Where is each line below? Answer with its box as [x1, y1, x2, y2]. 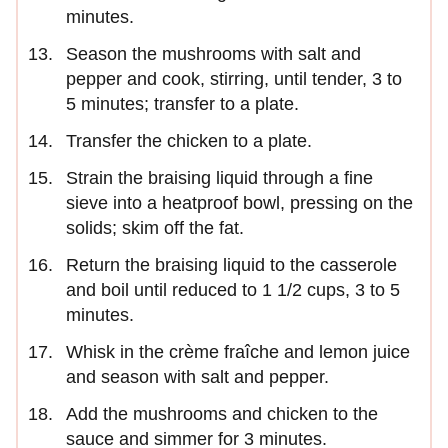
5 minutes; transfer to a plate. [66, 94, 299, 115]
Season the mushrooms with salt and [66, 44, 361, 65]
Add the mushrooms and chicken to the [66, 404, 378, 425]
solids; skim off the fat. [66, 218, 244, 239]
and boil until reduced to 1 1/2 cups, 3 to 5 [66, 280, 400, 301]
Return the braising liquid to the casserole [66, 255, 397, 276]
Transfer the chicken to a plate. [66, 131, 312, 152]
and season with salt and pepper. [66, 367, 329, 388]
